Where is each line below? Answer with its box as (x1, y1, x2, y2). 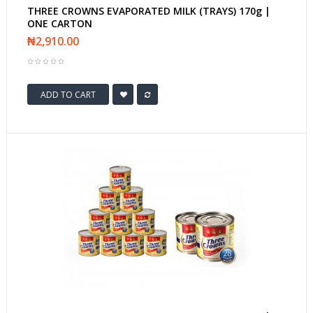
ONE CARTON (27, 17, 92, 30)
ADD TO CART (41, 88, 96, 101)
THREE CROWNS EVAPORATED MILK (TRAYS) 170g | (27, 4, 270, 17)
